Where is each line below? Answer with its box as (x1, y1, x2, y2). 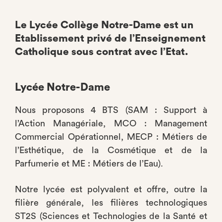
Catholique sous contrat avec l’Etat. (15, 47, 188, 57)
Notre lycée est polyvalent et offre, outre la (15, 185, 207, 194)
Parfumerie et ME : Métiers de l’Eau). (15, 159, 163, 168)
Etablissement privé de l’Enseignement (15, 33, 206, 44)
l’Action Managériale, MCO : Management (15, 119, 207, 128)
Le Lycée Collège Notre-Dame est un (15, 20, 194, 30)
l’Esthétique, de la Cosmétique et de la (15, 146, 207, 155)
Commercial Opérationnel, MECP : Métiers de (15, 132, 207, 141)
